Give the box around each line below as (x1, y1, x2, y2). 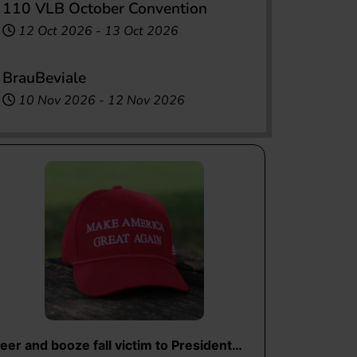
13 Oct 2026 (104, 22, 178, 40)
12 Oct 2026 (18, 22, 92, 40)
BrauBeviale (2, 67, 86, 88)
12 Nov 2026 (108, 91, 185, 109)
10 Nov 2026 (18, 91, 96, 109)
